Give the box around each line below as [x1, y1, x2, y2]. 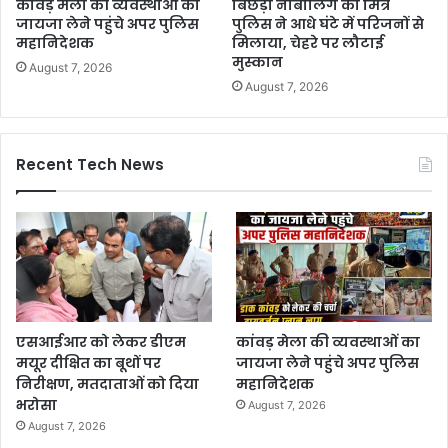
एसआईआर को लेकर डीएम [16, 332, 186, 353]
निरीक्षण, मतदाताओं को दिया [16, 374, 199, 395]
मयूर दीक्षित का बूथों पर [16, 353, 161, 374]
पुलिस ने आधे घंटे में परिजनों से [232, 14, 424, 35]
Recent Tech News [16, 154, 164, 176]
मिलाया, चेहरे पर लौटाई [232, 33, 384, 54]
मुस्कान [232, 52, 283, 73]
